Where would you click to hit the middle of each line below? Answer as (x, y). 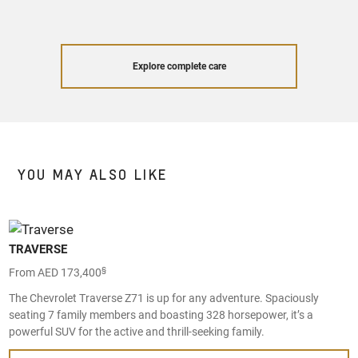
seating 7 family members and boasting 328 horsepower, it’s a (161, 314)
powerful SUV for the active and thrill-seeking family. (137, 331)
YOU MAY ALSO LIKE (93, 175)
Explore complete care (179, 66)
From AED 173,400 (56, 273)
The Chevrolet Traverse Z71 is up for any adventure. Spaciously (164, 298)
